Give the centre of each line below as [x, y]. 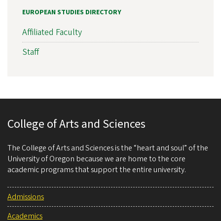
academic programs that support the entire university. [97, 170]
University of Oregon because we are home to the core [96, 159]
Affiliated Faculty [52, 33]
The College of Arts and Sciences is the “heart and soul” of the [108, 148]
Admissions [26, 197]
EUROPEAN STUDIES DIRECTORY [72, 12]
